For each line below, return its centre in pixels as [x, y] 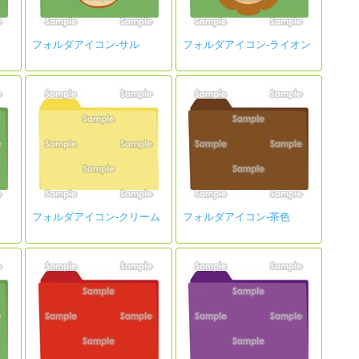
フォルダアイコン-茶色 [236, 217]
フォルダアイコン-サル [86, 44]
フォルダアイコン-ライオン [246, 44]
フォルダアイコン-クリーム [96, 217]
